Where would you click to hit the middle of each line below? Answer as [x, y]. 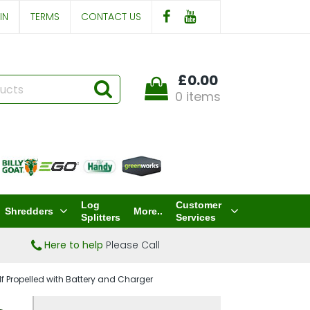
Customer [198, 205]
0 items [198, 96]
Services [195, 217]
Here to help [73, 245]
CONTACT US [111, 17]
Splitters [100, 217]
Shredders [29, 211]
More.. [148, 211]
